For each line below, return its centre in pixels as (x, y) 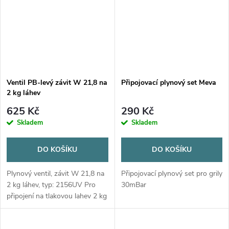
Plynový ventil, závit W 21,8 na (55, 174)
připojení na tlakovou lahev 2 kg (57, 196)
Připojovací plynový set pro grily (171, 174)
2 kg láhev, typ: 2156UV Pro (51, 185)
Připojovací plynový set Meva (168, 82)
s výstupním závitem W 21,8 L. (56, 208)
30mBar (134, 185)
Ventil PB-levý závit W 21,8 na (57, 82)
